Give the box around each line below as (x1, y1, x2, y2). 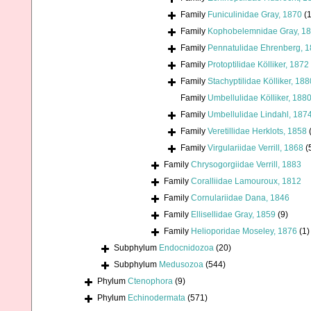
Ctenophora (128, 276, 173, 287)
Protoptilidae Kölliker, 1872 (208, 60, 309, 70)
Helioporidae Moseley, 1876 (191, 226, 297, 237)
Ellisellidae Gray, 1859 (191, 210, 276, 220)
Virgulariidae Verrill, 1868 (208, 143, 303, 153)
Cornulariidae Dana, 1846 (191, 193, 289, 203)
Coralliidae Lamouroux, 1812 (191, 176, 301, 187)
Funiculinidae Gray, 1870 (208, 10, 302, 20)
